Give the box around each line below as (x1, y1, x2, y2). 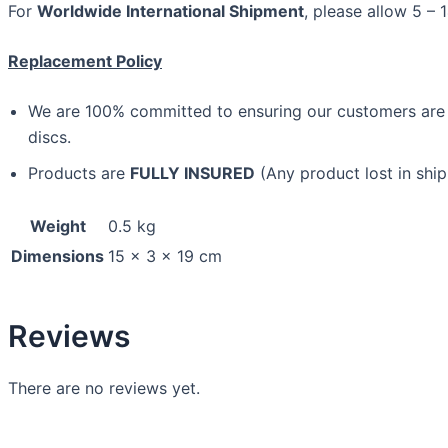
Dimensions (11, 246, 104, 266)
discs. (28, 127, 71, 147)
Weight (29, 216, 86, 236)
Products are (28, 163, 130, 183)
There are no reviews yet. (8, 378, 200, 398)
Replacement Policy (8, 51, 162, 71)
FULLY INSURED (130, 163, 255, 183)
